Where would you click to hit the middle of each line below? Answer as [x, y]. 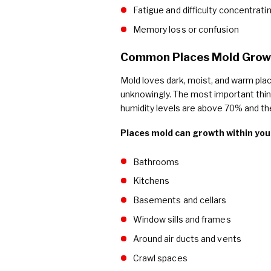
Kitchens [151, 181]
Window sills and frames [182, 220]
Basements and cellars [180, 200]
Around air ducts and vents [187, 239]
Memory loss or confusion [186, 30]
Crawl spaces [160, 258]
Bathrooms [156, 162]
